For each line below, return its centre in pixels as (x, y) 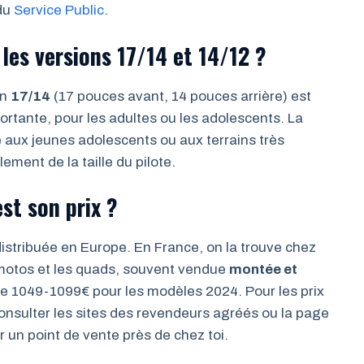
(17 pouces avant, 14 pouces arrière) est (181, 96)
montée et (263, 269)
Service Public (59, 10)
